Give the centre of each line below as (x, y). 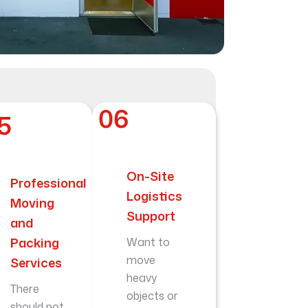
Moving (33, 203)
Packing (35, 243)
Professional (49, 183)
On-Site (151, 176)
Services (36, 263)
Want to (148, 242)
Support (151, 216)
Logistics (155, 196)
